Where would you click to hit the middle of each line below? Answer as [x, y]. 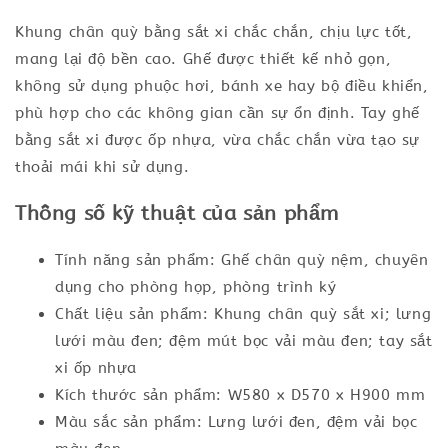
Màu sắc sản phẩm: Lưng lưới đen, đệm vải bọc [236, 422]
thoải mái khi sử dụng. [102, 167]
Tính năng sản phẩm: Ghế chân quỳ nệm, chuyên [242, 260]
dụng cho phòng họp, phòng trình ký [196, 287]
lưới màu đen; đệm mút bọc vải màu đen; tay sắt [244, 341]
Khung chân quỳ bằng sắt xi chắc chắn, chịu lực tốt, [214, 32]
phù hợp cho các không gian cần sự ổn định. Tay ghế [218, 113]
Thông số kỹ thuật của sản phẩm [177, 213]
